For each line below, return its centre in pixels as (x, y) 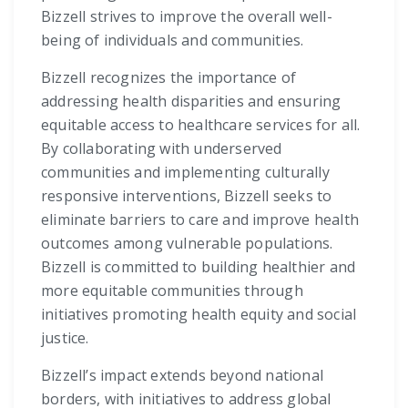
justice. (65, 338)
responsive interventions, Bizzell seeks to (187, 196)
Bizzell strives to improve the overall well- (187, 17)
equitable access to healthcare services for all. (201, 125)
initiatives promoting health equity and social (199, 315)
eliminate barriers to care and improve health (200, 220)
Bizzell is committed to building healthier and (199, 267)
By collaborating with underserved (162, 149)
